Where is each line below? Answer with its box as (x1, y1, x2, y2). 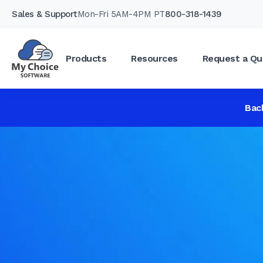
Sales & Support (12, 9, 77, 19)
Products (66, 52, 106, 64)
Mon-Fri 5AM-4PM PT (77, 9, 165, 19)
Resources (131, 52, 178, 64)
